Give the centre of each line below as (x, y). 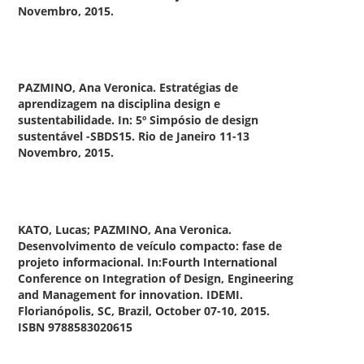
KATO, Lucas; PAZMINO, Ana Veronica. (125, 230)
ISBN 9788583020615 (76, 327)
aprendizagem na (68, 104)
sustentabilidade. (68, 120)
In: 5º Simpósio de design (188, 120)
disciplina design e (169, 104)
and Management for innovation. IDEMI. (131, 295)
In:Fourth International (212, 262)
